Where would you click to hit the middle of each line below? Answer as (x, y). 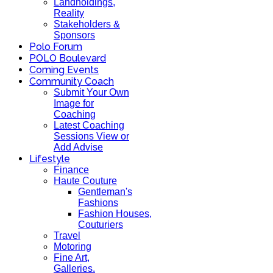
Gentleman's (105, 192)
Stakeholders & (87, 24)
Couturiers (101, 225)
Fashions (98, 203)
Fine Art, (72, 257)
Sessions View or (91, 136)
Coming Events (64, 70)
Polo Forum (56, 47)
